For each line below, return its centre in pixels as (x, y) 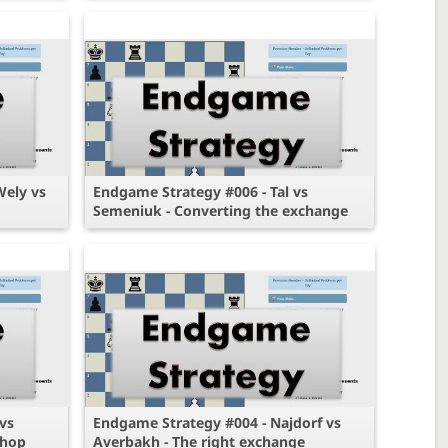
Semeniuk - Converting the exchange (220, 210)
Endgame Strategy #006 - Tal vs (200, 191)
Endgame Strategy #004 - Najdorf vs (216, 423)
